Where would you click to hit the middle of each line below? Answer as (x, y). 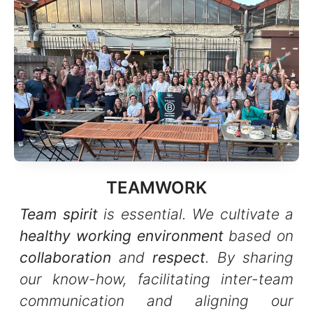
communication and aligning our (156, 300)
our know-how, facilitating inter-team (156, 279)
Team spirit (59, 214)
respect (179, 257)
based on (258, 235)
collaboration (65, 257)
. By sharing (249, 257)
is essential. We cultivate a (195, 214)
